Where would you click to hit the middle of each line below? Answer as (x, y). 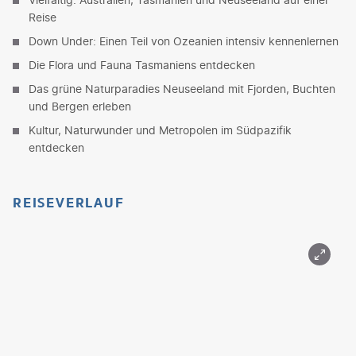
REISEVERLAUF (69, 202)
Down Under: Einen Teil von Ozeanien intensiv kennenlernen (184, 41)
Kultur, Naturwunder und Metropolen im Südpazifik (160, 130)
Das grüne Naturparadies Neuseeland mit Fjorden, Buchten (182, 88)
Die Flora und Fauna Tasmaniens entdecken (142, 64)
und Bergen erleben (80, 106)
